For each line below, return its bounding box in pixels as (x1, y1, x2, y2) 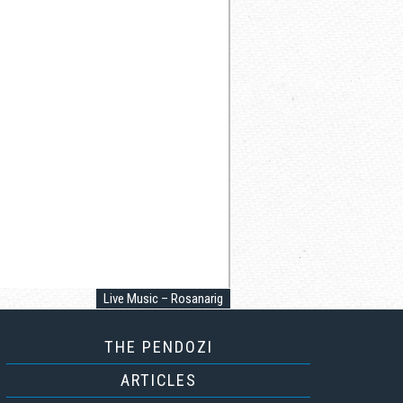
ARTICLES (120, 370, 197, 390)
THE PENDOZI (103, 336, 213, 356)
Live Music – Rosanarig (103, 290, 223, 307)
